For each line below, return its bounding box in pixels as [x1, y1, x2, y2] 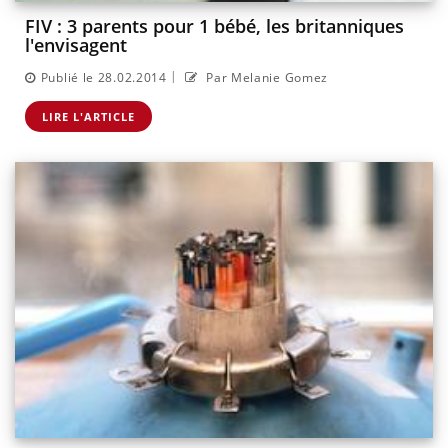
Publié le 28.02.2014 [40, 68, 167, 86]
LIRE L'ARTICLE [42, 108, 135, 124]
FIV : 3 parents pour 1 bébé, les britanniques [25, 14, 404, 39]
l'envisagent [25, 33, 127, 58]
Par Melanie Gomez [202, 68, 329, 86]
